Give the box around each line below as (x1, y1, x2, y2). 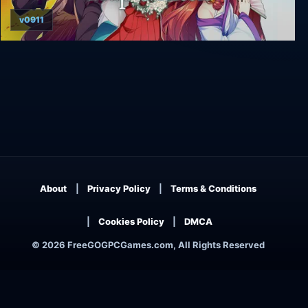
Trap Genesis (12, 53, 86, 67)
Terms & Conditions (170, 182, 256, 194)
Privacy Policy (87, 182, 151, 194)
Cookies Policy (98, 215, 164, 227)
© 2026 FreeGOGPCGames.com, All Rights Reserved (31, 239, 265, 251)
